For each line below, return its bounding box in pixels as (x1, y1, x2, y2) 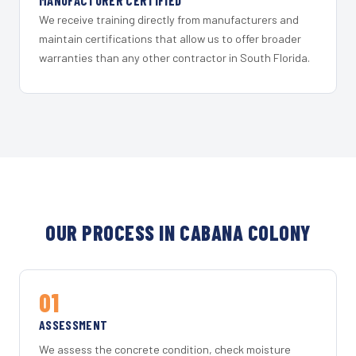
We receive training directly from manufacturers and (39, 13, 299, 27)
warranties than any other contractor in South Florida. (39, 51, 310, 65)
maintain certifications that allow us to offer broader (39, 32, 301, 46)
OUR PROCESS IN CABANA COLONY (45, 220, 311, 246)
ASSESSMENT (39, 317, 108, 333)
